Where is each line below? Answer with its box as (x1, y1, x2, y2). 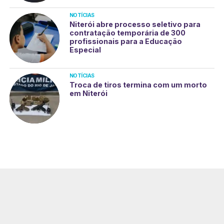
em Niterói (69, 89, 107, 97)
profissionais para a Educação (69, 37, 182, 45)
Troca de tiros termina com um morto (69, 80, 207, 89)
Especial (69, 45, 101, 54)
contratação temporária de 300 (69, 28, 185, 37)
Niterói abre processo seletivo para (69, 20, 200, 28)
